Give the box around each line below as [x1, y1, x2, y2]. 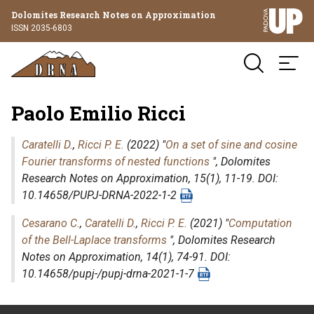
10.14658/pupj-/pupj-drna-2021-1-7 [22, 267, 197, 280]
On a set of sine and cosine [165, 138, 297, 151]
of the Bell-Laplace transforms [22, 233, 167, 247]
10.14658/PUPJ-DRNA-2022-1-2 [22, 189, 179, 202]
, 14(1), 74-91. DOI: [141, 250, 231, 264]
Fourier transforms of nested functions [22, 155, 210, 168]
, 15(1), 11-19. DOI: [189, 172, 278, 185]
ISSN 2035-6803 [11, 22, 72, 33]
